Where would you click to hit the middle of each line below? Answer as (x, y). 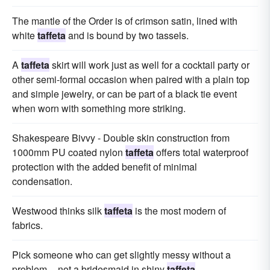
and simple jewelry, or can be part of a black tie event (124, 94)
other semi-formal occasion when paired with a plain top (131, 80)
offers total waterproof (201, 152)
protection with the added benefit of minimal (105, 167)
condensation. (42, 181)
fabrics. (27, 225)
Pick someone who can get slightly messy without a (121, 255)
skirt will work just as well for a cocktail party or (149, 65)
